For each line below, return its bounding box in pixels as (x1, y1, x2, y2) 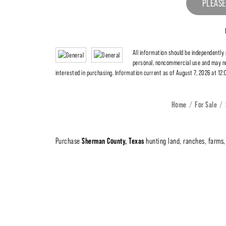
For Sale (195, 100, 217, 110)
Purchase (55, 137, 82, 146)
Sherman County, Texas (82, 136, 144, 146)
